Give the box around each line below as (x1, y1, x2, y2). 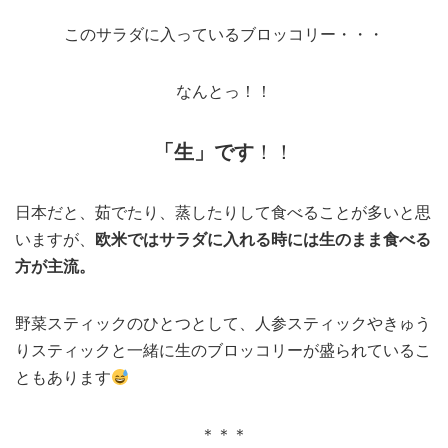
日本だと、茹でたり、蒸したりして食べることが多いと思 (15, 201, 431, 224)
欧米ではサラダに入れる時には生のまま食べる (95, 228, 431, 251)
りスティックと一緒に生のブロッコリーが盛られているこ (15, 339, 431, 362)
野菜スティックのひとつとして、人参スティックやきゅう (15, 312, 431, 335)
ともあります (15, 366, 111, 389)
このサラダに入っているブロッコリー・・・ (64, 23, 384, 46)
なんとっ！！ (176, 80, 272, 103)
